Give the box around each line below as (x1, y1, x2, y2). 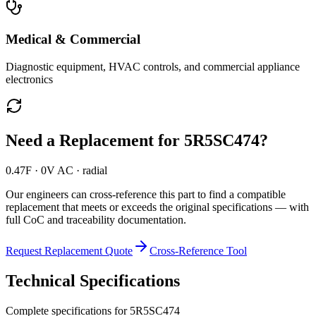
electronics (6, 73, 53, 86)
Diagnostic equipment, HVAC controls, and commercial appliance (6, 61, 300, 73)
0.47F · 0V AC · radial (6, 164, 107, 176)
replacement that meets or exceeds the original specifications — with (6, 201, 309, 213)
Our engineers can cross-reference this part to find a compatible (6, 188, 286, 200)
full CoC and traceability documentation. (6, 214, 186, 226)
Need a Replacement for (6, 131, 184, 150)
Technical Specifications (6, 271, 180, 290)
